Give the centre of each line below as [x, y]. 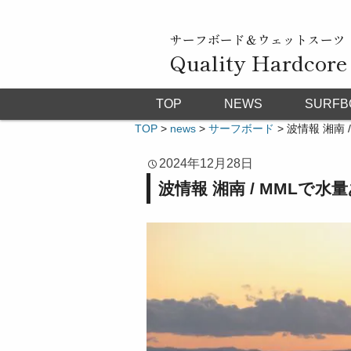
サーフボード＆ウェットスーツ [258, 39]
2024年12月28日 [206, 163]
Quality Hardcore [259, 62]
